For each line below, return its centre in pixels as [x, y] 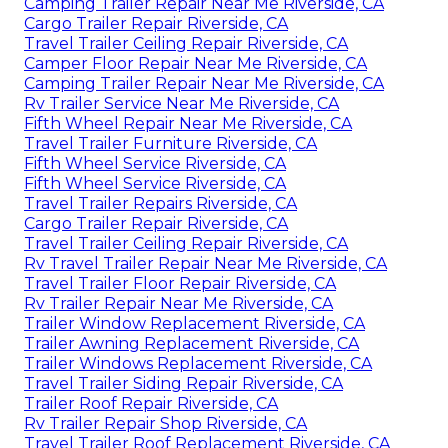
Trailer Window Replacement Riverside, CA [194, 324]
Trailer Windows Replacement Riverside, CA [198, 364]
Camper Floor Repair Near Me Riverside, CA [195, 64]
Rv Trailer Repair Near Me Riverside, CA [178, 304]
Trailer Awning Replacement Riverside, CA [191, 344]
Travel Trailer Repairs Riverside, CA [160, 204]
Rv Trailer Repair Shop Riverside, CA [165, 424]
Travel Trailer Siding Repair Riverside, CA [183, 384]
